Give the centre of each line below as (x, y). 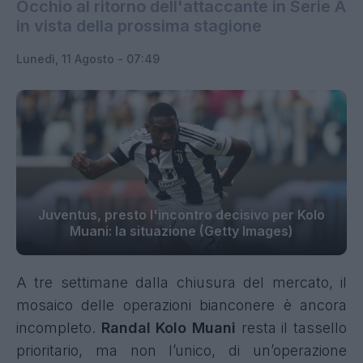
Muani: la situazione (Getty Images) (181, 231)
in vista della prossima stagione (139, 26)
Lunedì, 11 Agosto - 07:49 (88, 59)
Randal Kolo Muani (169, 328)
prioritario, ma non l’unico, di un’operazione (181, 350)
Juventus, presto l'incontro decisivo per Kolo (181, 215)
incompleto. (59, 328)
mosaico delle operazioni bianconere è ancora (181, 305)
